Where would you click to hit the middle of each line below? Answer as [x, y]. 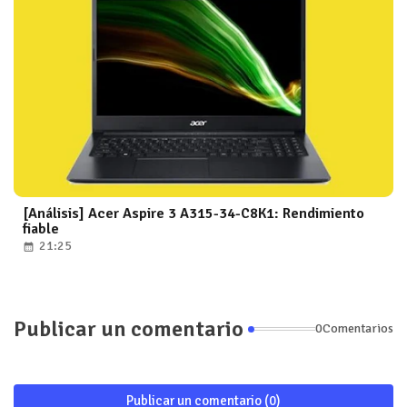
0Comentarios [354, 329]
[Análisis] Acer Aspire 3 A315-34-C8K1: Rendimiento [194, 213]
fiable [41, 228]
